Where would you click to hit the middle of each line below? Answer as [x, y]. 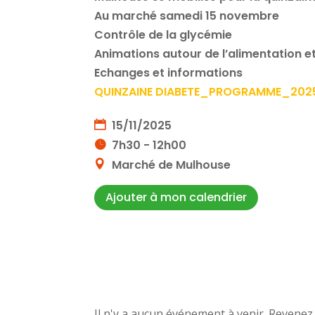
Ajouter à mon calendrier [176, 198]
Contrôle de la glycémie [163, 34]
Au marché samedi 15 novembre [187, 15]
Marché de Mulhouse [170, 165]
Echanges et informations [169, 72]
